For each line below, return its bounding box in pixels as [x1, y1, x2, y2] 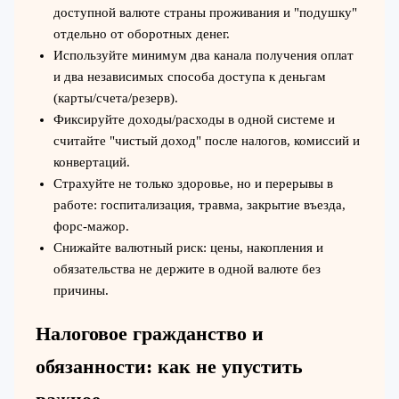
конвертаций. [53, 155, 130, 170]
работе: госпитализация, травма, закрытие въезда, [53, 198, 346, 213]
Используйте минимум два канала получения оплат [53, 48, 354, 63]
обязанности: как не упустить [35, 355, 303, 378]
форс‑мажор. [53, 219, 129, 234]
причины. [53, 283, 109, 298]
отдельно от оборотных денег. [53, 27, 230, 42]
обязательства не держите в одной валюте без [53, 262, 321, 277]
